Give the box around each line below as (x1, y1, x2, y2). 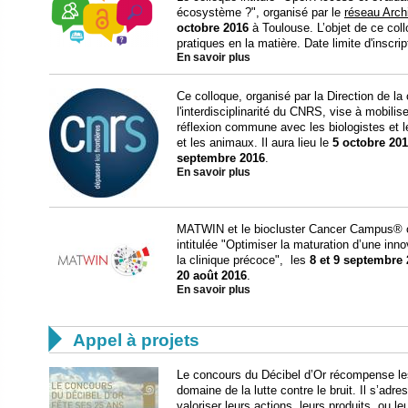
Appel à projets (73, 330, 199, 350)
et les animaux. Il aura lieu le (177, 136, 332, 150)
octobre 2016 (177, 21, 249, 36)
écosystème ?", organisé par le (177, 5, 344, 20)
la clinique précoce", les (177, 253, 310, 268)
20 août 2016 (177, 269, 247, 283)
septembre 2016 (177, 151, 265, 166)
